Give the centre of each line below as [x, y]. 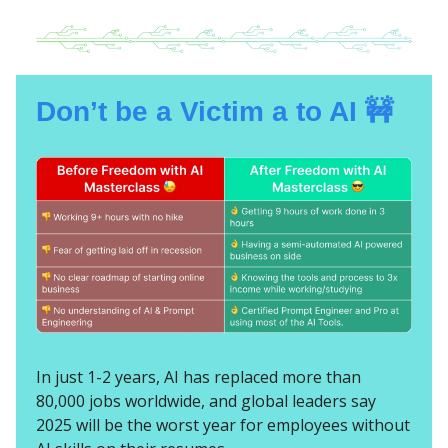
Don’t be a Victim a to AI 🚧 [218, 111]
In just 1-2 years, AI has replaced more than [198, 377]
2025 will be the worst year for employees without [223, 425]
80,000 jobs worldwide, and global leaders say [206, 401]
